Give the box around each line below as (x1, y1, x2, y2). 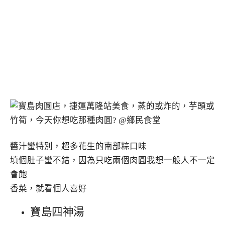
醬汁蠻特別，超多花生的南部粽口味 (10, 141, 147, 151)
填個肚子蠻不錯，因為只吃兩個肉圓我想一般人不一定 (10, 155, 215, 165)
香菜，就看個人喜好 (10, 183, 87, 193)
